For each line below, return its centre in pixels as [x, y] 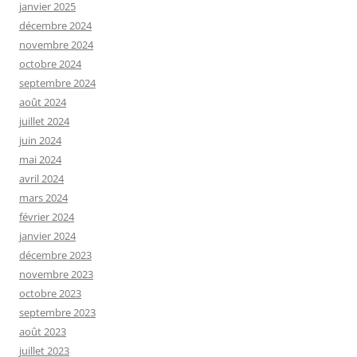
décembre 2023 [55, 255]
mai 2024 [40, 159]
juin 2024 [40, 140]
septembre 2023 [57, 312]
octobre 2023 [50, 293]
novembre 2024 [56, 44]
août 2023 [43, 331]
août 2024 [43, 102]
